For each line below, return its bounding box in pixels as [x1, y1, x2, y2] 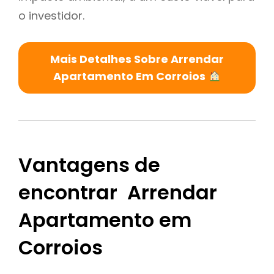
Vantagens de [18, 151, 160, 179]
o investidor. [18, 7, 84, 23]
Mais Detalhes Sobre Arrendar [50, 51, 224, 67]
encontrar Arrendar [18, 179, 217, 207]
